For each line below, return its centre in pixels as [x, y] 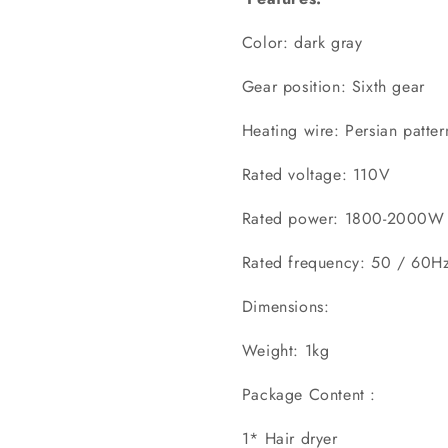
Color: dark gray [302, 42]
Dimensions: [285, 306]
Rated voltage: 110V [316, 174]
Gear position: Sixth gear [333, 86]
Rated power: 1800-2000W [343, 218]
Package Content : [308, 394]
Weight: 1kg [285, 350]
